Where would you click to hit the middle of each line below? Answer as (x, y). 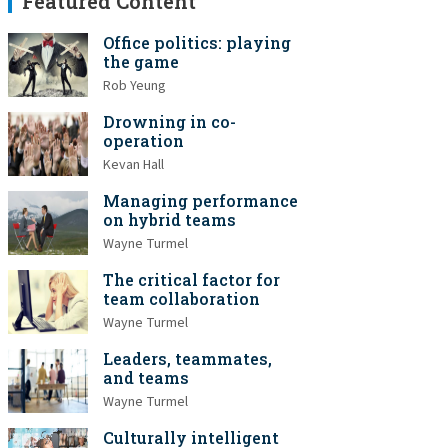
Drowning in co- (169, 121)
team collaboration (181, 298)
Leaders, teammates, (187, 358)
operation (143, 140)
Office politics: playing (197, 42)
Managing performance (200, 200)
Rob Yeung (134, 86)
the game (141, 61)
